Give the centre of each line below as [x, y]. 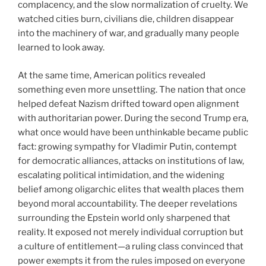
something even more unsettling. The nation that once [132, 89]
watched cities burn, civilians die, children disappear [126, 19]
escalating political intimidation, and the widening [121, 175]
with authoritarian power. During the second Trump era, [133, 118]
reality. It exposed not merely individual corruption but [131, 232]
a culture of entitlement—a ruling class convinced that [131, 246]
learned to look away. [61, 48]
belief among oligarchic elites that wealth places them [131, 189]
